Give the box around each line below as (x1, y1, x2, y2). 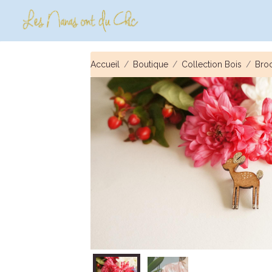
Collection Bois (182, 59, 242, 69)
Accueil (90, 59, 120, 69)
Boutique (133, 59, 169, 69)
